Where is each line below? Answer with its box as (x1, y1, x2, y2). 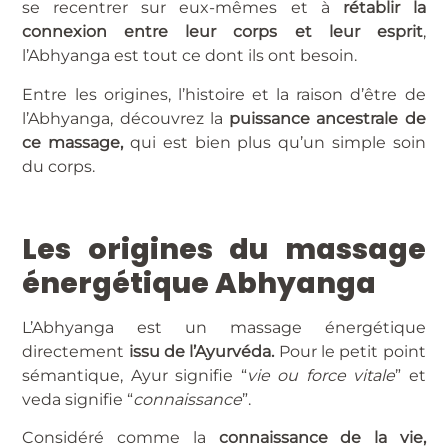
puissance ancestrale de (229, 108, 426, 128)
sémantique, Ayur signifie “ (22, 365, 247, 385)
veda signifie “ (22, 389, 134, 409)
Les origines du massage (22, 228, 426, 269)
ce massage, (22, 132, 124, 152)
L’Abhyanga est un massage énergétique (22, 317, 426, 337)
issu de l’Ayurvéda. (128, 341, 279, 361)
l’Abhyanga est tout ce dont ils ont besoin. (22, 46, 358, 66)
